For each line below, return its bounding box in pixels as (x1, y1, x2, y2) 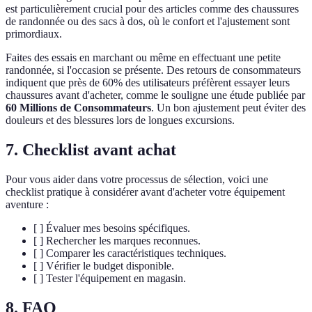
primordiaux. (6, 28, 62, 40)
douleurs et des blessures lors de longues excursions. (6, 114, 235, 127)
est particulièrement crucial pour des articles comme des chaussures (6, 3, 299, 15)
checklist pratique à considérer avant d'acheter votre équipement (6, 186, 285, 198)
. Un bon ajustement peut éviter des (151, 102, 306, 114)
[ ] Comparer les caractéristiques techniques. (33, 247, 226, 260)
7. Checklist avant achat (6, 141, 176, 159)
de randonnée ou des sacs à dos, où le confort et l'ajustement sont (6, 15, 290, 28)
